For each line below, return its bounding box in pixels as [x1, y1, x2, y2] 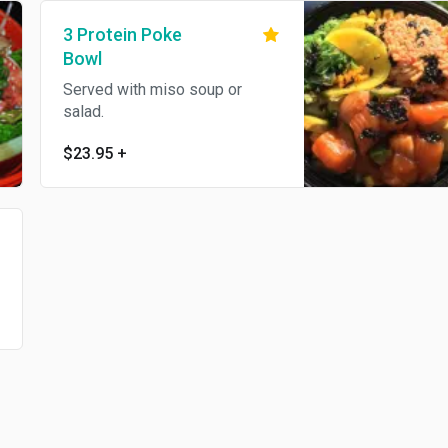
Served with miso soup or [62, 80, 242, 99]
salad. [62, 102, 104, 121]
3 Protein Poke [62, 24, 182, 45]
